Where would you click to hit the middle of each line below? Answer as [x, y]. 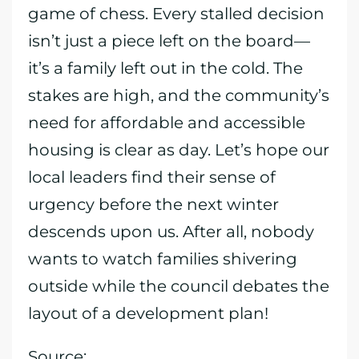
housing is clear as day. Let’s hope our [179, 150]
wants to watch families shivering [163, 259]
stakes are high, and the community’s [179, 95]
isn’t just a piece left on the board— [169, 41]
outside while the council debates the [179, 286]
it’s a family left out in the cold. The [165, 68]
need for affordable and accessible [167, 123]
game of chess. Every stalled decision [176, 14]
